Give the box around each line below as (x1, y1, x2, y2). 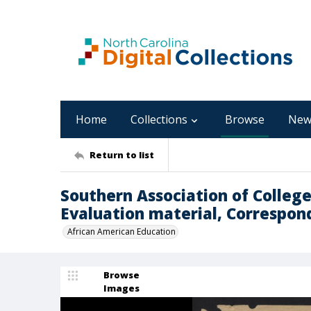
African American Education (67, 226, 176, 237)
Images (103, 282, 140, 294)
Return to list (90, 148, 154, 161)
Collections (131, 112, 187, 127)
